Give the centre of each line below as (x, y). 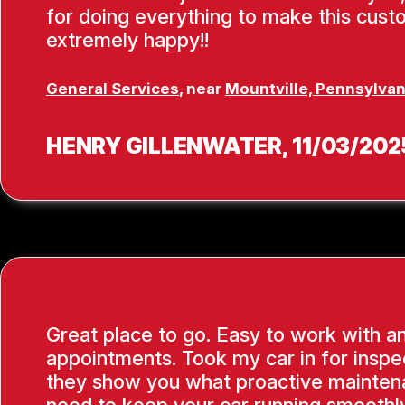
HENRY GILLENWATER (164, 146)
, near (202, 89)
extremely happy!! (127, 39)
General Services (113, 89)
